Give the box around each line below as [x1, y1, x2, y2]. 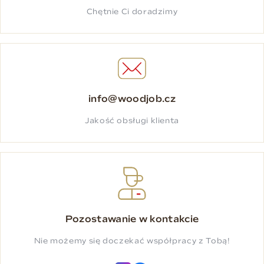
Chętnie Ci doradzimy [86, 8, 178, 16]
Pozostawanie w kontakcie [65, 215, 199, 225]
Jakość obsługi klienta [84, 117, 180, 126]
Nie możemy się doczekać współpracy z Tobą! [34, 237, 230, 246]
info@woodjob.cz [88, 95, 176, 105]
